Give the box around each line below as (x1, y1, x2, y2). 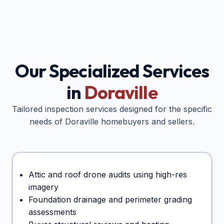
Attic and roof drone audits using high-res (28, 169, 187, 180)
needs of (29, 116, 65, 127)
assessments (28, 207, 76, 217)
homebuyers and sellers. (98, 116, 194, 127)
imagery (28, 182, 58, 192)
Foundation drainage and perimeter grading (28, 194, 192, 205)
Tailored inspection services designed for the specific (12, 104, 212, 114)
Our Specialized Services (14, 59, 209, 82)
